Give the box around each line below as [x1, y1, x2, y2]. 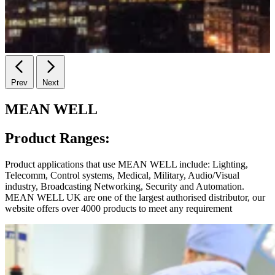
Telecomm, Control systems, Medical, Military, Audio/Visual [5, 169, 239, 180]
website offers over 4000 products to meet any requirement [5, 203, 232, 214]
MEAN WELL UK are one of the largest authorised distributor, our [5, 192, 265, 203]
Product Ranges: [5, 130, 110, 146]
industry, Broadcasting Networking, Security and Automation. [5, 180, 244, 192]
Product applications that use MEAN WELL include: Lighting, [5, 158, 248, 169]
